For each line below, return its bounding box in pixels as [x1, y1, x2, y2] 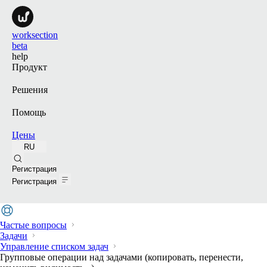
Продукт [12, 62, 47, 72]
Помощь [12, 107, 46, 117]
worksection [12, 30, 58, 40]
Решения [12, 85, 48, 95]
